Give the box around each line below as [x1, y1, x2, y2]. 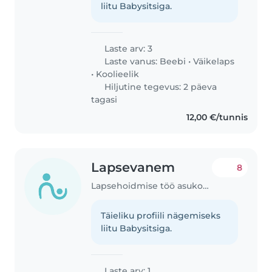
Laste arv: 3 [102, 42, 153, 54]
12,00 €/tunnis [186, 111, 248, 123]
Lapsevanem [91, 159, 175, 175]
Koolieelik [96, 68, 140, 80]
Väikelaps [193, 55, 235, 67]
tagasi [91, 93, 118, 105]
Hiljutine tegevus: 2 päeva [102, 81, 217, 92]
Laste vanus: [102, 55, 160, 67]
